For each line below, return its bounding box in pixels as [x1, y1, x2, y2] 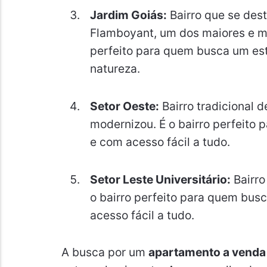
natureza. [89, 61, 140, 76]
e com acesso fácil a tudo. [89, 134, 230, 149]
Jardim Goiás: [89, 8, 167, 23]
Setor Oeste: [89, 98, 159, 113]
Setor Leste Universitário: [89, 172, 231, 187]
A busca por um [61, 245, 148, 260]
